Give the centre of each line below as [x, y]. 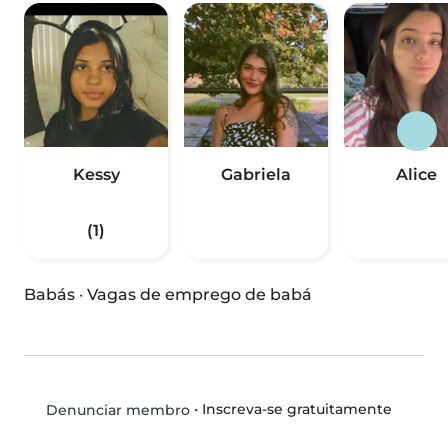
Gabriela [256, 175]
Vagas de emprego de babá [199, 295]
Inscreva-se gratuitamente [296, 409]
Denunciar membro [115, 410]
